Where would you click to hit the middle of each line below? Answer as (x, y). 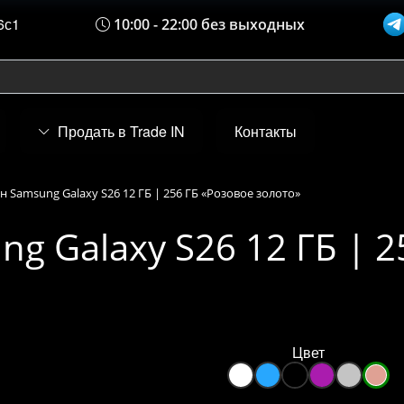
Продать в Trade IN (121, 131)
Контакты (266, 131)
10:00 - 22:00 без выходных (208, 24)
